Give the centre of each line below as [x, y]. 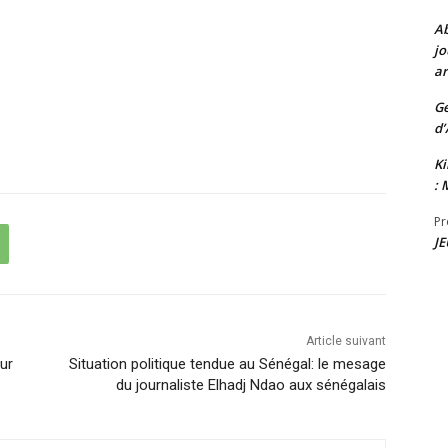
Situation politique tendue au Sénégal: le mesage [227, 363]
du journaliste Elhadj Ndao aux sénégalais [250, 384]
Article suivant [345, 340]
